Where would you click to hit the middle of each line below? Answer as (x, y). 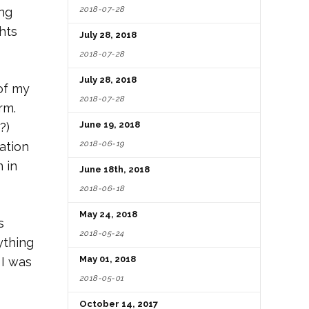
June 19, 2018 (110, 125)
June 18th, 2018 (114, 170)
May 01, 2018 (108, 259)
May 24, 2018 (108, 215)
